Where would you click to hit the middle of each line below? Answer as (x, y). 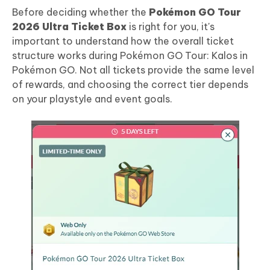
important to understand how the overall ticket (123, 41)
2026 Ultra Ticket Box (69, 26)
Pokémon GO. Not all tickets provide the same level (133, 70)
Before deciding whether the (80, 12)
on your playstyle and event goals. (92, 99)
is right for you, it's (171, 26)
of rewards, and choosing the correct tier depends (130, 84)
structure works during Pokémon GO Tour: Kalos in (130, 55)
